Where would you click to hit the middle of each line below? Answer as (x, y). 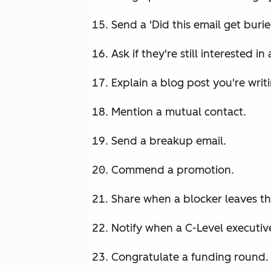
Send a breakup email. (169, 141)
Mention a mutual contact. (179, 112)
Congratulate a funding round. (190, 257)
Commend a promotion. (173, 170)
